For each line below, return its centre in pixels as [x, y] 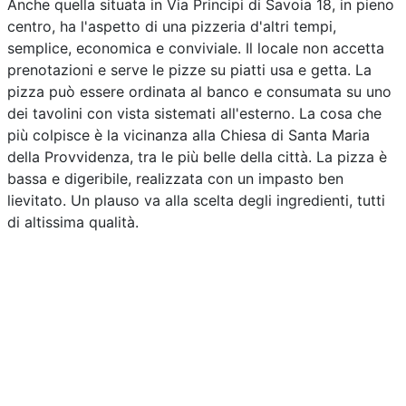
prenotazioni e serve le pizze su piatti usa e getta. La [189, 70]
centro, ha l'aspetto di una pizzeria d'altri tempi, [172, 26]
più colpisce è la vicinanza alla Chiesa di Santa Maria [188, 135]
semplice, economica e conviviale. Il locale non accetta [196, 48]
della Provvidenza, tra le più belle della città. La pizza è [197, 157]
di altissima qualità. [73, 222]
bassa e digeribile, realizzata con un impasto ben [175, 179]
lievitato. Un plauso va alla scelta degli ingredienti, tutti [196, 200]
